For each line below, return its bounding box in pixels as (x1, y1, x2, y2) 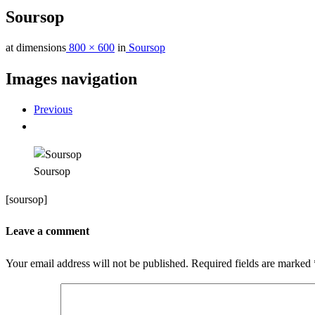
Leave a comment (6, 224, 89, 237)
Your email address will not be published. (6, 257, 188, 270)
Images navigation (6, 69, 137, 88)
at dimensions (6, 41, 66, 53)
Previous (34, 103, 72, 115)
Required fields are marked (191, 257, 314, 270)
